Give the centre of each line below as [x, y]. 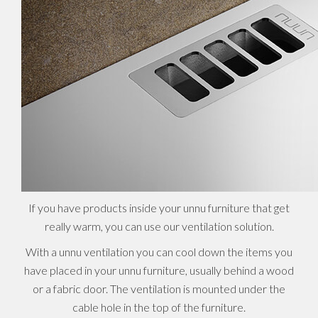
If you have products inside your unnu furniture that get [159, 208]
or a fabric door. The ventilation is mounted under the [159, 289]
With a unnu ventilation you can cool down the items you [159, 252]
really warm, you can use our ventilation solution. [159, 226]
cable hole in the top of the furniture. [159, 307]
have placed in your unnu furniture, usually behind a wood [159, 270]
